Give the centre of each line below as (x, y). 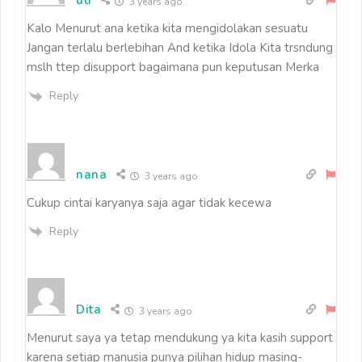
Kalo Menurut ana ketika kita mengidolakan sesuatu (167, 28)
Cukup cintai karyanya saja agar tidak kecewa (149, 202)
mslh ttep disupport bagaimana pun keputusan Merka (173, 67)
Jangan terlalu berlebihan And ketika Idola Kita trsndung (180, 47)
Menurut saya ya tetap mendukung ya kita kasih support (180, 338)
